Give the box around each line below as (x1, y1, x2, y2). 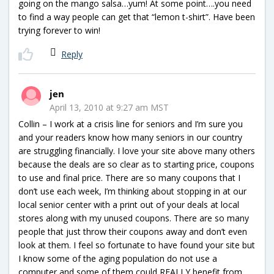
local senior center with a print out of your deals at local (18, 198, 239, 210)
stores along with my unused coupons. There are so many (18, 212, 249, 224)
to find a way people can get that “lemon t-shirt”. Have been (18, 10, 255, 23)
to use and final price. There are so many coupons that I (18, 171, 240, 183)
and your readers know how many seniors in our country (18, 131, 242, 143)
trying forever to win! (18, 24, 100, 36)
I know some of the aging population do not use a (18, 252, 217, 264)
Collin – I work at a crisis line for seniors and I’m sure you (18, 117, 243, 130)
